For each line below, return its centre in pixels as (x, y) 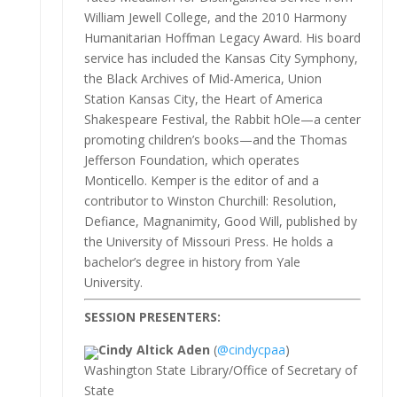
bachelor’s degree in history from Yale (192, 261)
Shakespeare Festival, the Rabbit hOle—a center (222, 119)
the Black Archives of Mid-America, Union (202, 78)
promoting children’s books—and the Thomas (215, 139)
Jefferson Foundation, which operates (191, 160)
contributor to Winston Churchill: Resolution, (210, 200)
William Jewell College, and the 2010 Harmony (215, 17)
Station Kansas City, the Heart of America (203, 98)
